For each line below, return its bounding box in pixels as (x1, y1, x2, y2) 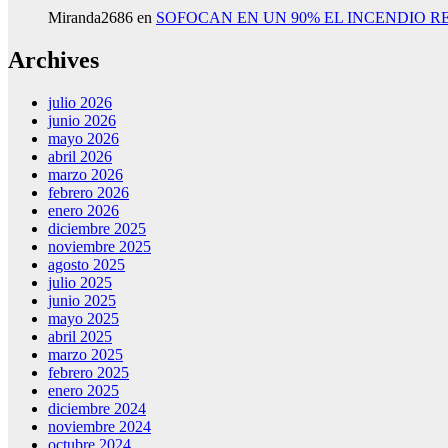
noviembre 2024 (48, 418, 151, 436)
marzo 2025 (48, 346, 123, 364)
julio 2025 (48, 274, 112, 292)
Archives (8, 47, 99, 74)
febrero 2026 (48, 184, 129, 202)
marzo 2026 (48, 166, 123, 184)
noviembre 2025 (48, 238, 151, 256)
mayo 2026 (48, 130, 119, 148)
